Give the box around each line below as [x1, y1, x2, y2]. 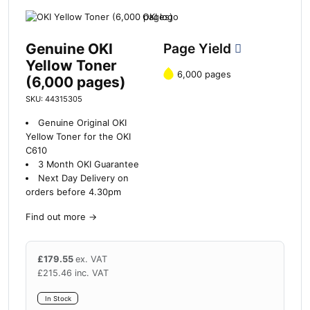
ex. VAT [75, 253, 107, 264]
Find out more [26, 211, 86, 222]
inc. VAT [75, 267, 109, 278]
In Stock [44, 294, 71, 302]
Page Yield [163, 39, 235, 57]
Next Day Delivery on [37, 172, 129, 183]
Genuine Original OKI [37, 117, 127, 128]
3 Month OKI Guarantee [37, 158, 139, 170]
